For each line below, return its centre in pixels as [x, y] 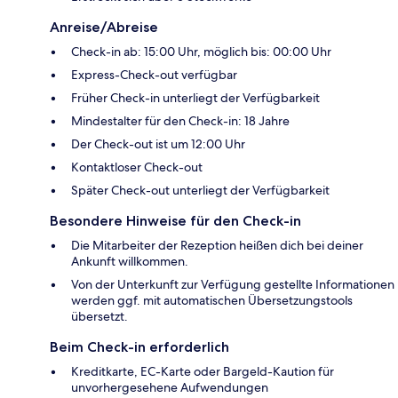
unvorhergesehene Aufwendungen [170, 387]
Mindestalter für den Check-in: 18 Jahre [180, 120]
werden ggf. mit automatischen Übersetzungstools [212, 300]
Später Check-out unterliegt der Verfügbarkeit [200, 190]
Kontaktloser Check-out [137, 167]
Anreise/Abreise [104, 27]
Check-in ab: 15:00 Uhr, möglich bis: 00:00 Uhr [201, 51]
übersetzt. [99, 316]
